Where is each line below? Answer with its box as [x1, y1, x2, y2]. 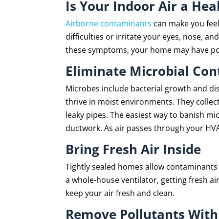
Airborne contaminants [66, 18, 152, 29]
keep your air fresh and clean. [66, 187, 175, 198]
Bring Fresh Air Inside [66, 140, 201, 158]
